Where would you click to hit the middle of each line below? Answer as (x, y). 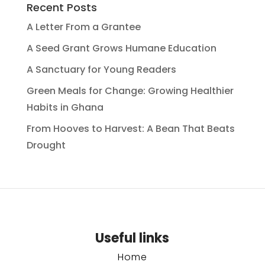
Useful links (132, 238)
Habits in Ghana (65, 107)
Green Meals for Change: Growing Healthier (130, 91)
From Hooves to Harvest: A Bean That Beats (130, 129)
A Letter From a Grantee (83, 27)
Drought (46, 145)
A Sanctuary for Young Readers (101, 70)
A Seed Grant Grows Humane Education (121, 48)
